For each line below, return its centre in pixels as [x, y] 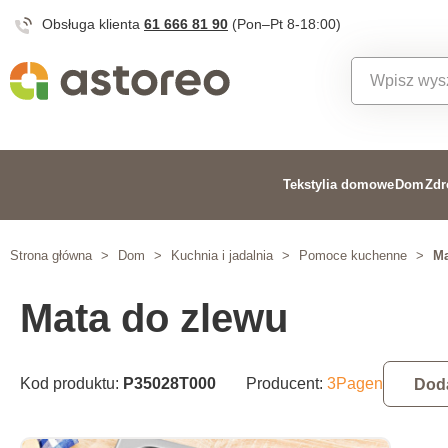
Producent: [286, 383]
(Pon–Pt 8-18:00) [286, 24]
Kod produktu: [71, 383]
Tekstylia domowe [338, 184]
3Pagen [355, 383]
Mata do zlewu [154, 318]
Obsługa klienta [93, 24]
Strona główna [51, 255]
